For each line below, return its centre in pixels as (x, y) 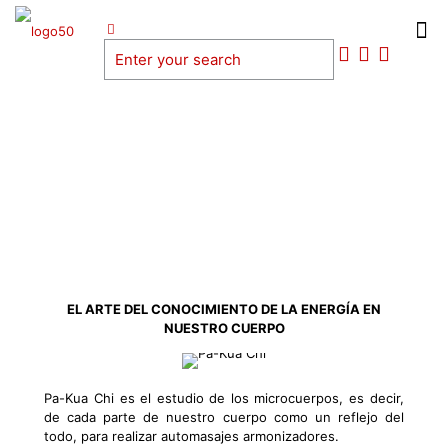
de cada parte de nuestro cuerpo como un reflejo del (224, 417)
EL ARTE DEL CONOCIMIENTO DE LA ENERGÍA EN (224, 309)
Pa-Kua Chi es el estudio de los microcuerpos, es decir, (224, 398)
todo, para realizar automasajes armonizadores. (192, 436)
